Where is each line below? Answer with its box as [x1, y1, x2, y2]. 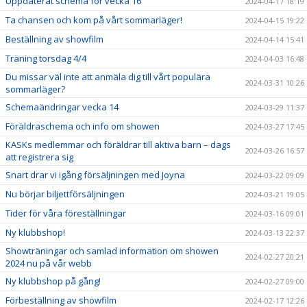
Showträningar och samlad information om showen [5, 245, 219, 257]
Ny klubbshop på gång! [5, 275, 101, 287]
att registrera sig [5, 151, 73, 163]
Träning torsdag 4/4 [5, 52, 86, 64]
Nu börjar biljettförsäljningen [5, 188, 125, 200]
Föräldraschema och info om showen [5, 120, 160, 132]
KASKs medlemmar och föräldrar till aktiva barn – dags [5, 138, 231, 151]
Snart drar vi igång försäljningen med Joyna [5, 169, 185, 181]
